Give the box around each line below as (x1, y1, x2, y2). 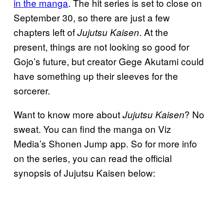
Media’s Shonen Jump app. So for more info (14, 136, 197, 150)
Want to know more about (14, 107, 123, 121)
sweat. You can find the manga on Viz (14, 122, 171, 135)
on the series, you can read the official (14, 151, 172, 164)
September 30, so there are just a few (14, 10, 170, 24)
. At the (139, 25, 168, 38)
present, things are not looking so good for (14, 39, 189, 53)
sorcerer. (14, 83, 50, 97)
